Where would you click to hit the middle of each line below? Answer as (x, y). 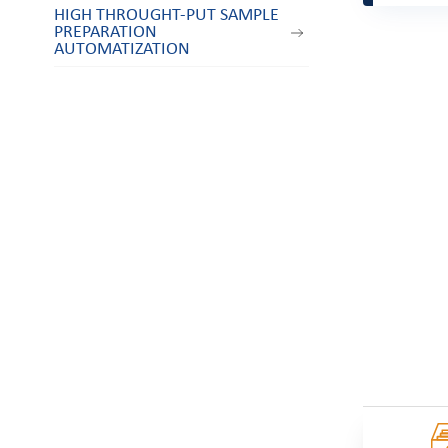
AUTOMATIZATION (121, 50)
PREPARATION (105, 33)
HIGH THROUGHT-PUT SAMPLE (166, 16)
